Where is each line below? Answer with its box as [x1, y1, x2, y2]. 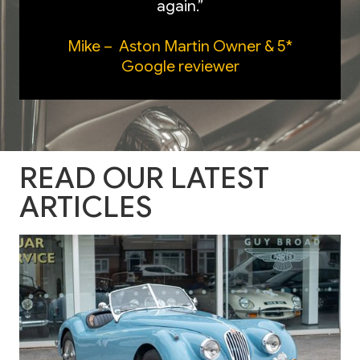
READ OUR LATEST [19, 159, 269, 196]
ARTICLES [19, 188, 152, 225]
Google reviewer [121, 56, 239, 76]
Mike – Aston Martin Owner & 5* [67, 36, 292, 56]
